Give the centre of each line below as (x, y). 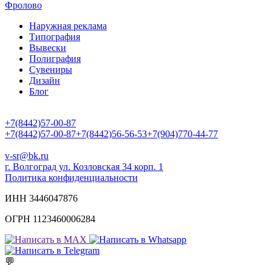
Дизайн (45, 80)
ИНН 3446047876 (41, 198)
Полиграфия (55, 58)
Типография (55, 36)
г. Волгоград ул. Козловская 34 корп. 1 (84, 166)
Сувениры (51, 69)
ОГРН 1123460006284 (50, 219)
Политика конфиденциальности (71, 177)
